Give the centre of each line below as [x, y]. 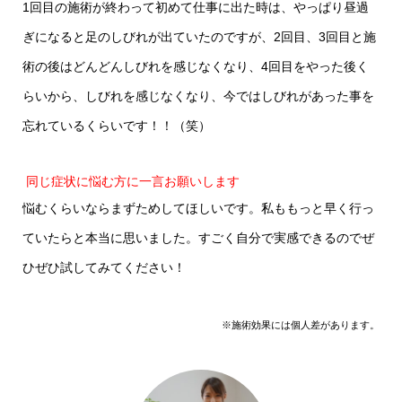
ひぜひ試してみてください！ [104, 267]
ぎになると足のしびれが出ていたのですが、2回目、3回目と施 [199, 37]
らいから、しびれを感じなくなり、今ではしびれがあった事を [198, 96]
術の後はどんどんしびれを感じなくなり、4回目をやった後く [195, 67]
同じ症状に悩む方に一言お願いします [132, 181]
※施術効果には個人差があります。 [301, 325]
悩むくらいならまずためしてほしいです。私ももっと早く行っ [198, 208]
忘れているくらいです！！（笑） [116, 126]
